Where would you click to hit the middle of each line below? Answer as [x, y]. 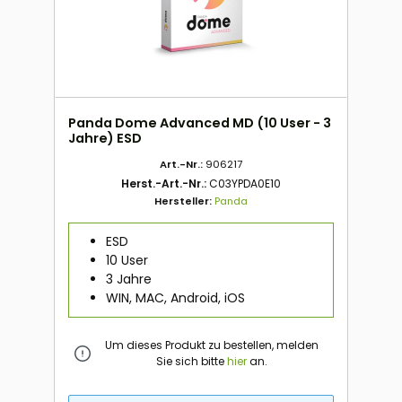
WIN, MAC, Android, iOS [175, 297]
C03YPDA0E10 [245, 184]
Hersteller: [184, 201]
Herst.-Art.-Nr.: [165, 184]
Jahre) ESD [105, 138]
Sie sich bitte [191, 362]
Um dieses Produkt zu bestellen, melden [211, 345]
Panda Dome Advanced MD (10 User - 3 [200, 122]
